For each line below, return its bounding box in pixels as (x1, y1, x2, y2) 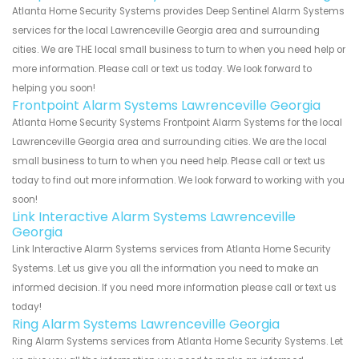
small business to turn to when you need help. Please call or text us (12, 155, 325, 168)
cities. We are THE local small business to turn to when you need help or (12, 43, 345, 57)
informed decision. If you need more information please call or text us (12, 281, 337, 295)
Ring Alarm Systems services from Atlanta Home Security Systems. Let (12, 335, 343, 349)
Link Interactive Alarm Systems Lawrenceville (12, 208, 296, 227)
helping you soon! (12, 82, 95, 95)
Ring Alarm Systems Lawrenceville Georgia (12, 315, 280, 334)
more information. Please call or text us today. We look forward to (12, 63, 312, 76)
